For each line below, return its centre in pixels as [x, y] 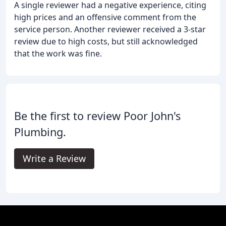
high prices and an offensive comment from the [105, 17]
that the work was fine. [58, 53]
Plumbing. [40, 132]
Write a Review [54, 158]
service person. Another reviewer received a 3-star [110, 29]
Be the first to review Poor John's [97, 116]
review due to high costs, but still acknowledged [106, 41]
